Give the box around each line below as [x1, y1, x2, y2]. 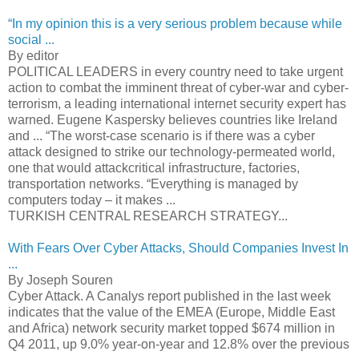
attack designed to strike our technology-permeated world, [8, 144, 335, 159]
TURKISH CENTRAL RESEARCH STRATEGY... [8, 208, 288, 223]
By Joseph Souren [8, 272, 113, 287]
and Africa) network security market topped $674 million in [8, 321, 335, 335]
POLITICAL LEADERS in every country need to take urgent [8, 64, 343, 79]
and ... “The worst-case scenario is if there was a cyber [8, 128, 315, 143]
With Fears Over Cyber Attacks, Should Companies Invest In [8, 240, 349, 255]
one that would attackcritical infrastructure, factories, [8, 160, 300, 175]
